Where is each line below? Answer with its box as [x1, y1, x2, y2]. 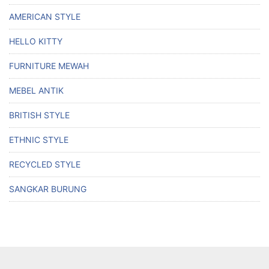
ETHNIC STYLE [9, 134, 68, 145]
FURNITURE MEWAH [9, 61, 89, 71]
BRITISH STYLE [9, 110, 70, 120]
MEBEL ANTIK [9, 85, 64, 95]
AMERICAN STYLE [9, 11, 80, 22]
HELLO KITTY [9, 36, 62, 46]
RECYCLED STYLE [9, 159, 80, 169]
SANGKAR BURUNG [9, 184, 86, 194]
